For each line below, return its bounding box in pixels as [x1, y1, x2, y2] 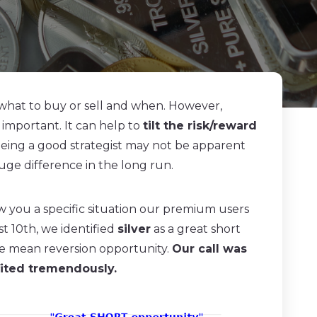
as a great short [151, 222, 241, 236]
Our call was [172, 242, 247, 255]
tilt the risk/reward [143, 119, 257, 132]
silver [117, 222, 151, 236]
